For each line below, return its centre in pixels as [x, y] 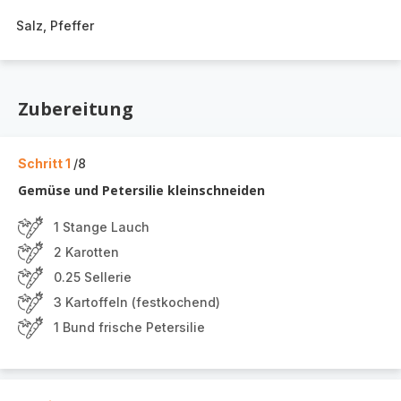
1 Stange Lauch [102, 227]
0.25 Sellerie [93, 277]
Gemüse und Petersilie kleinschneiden [141, 190]
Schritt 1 [46, 163]
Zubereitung [76, 109]
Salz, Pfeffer [55, 26]
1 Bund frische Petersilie [129, 327]
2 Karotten [86, 252]
